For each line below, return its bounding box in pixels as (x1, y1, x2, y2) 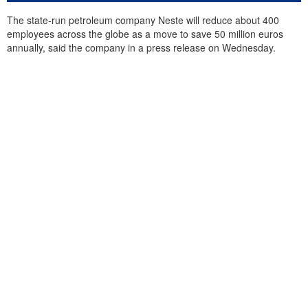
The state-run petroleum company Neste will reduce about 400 (7, 13, 279, 27)
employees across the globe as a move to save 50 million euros (7, 27, 283, 41)
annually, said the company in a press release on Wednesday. (7, 41, 276, 55)
